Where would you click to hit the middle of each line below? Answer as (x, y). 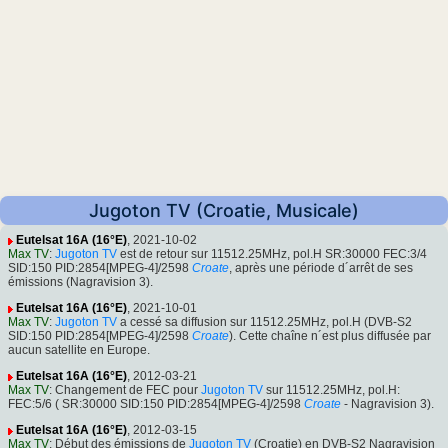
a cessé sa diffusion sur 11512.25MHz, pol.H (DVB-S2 (264, 322)
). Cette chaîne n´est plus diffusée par (330, 336)
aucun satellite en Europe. (79, 350)
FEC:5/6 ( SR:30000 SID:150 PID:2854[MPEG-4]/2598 (154, 404)
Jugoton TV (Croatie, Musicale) (224, 211)
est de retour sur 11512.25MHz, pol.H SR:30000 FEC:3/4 (272, 254)
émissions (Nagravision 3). (80, 282)
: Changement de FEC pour (125, 390)
